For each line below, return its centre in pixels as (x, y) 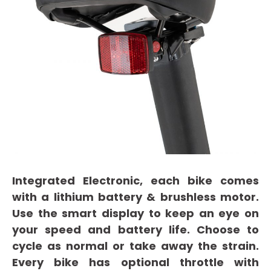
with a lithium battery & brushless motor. (135, 197)
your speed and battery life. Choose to (135, 230)
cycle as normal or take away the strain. (135, 246)
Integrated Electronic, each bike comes (135, 181)
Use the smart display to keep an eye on (135, 214)
